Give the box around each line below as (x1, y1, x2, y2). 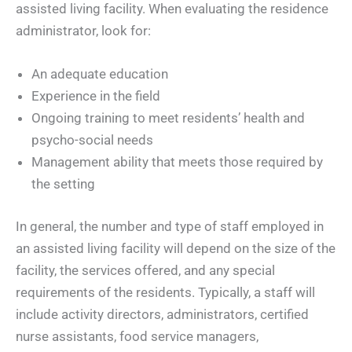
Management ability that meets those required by (31, 154, 323, 170)
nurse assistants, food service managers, (16, 328, 258, 344)
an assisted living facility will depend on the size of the (16, 240, 335, 256)
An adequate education (31, 66, 168, 82)
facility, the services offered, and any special (16, 262, 275, 278)
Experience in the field (31, 88, 160, 104)
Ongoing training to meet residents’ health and (31, 110, 305, 126)
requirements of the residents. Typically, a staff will (16, 284, 315, 300)
